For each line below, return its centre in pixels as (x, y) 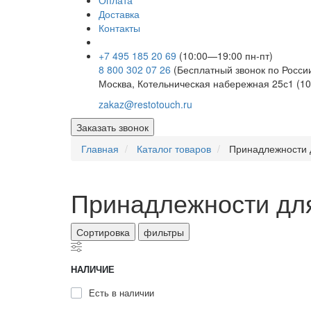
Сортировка (103, 232)
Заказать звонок (112, 127)
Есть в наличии (121, 293)
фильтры (164, 232)
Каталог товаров (174, 149)
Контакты (119, 28)
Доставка (119, 14)
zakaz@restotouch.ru (145, 104)
